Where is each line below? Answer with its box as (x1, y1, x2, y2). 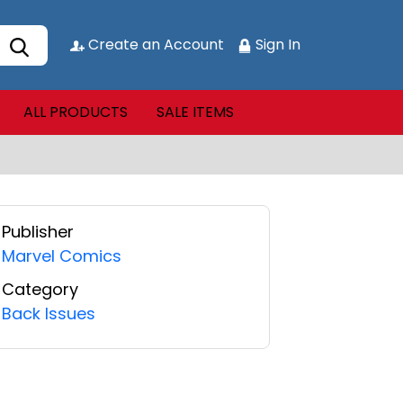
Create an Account (85, 34, 224, 55)
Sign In (252, 34, 300, 55)
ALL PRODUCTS (22, 102, 128, 122)
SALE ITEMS (156, 102, 234, 122)
